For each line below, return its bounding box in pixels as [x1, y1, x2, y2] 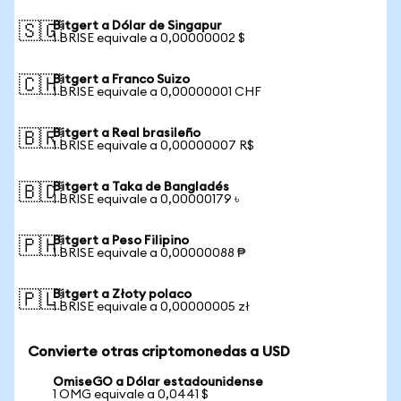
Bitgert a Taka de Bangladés [53, 181, 229, 193]
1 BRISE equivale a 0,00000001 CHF [53, 86, 261, 98]
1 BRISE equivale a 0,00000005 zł [53, 301, 250, 313]
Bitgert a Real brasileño [53, 127, 200, 140]
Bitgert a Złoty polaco [53, 288, 192, 301]
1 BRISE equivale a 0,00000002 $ [53, 32, 245, 45]
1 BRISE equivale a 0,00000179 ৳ [53, 193, 239, 206]
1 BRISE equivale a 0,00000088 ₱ [53, 247, 245, 260]
